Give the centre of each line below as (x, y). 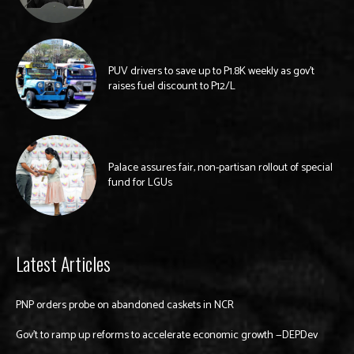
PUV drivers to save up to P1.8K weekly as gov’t (211, 71)
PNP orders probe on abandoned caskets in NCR (125, 305)
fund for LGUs (140, 183)
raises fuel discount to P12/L (172, 86)
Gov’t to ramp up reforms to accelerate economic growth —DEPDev (167, 335)
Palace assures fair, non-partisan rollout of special (220, 168)
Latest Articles (63, 263)
